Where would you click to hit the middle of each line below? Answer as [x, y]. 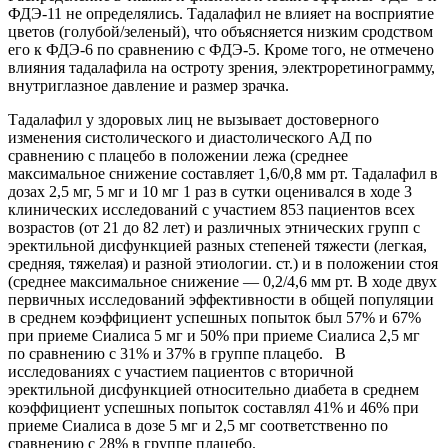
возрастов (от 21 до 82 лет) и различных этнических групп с [214, 228]
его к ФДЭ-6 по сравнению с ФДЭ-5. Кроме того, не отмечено [221, 50]
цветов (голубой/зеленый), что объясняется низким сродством [220, 32]
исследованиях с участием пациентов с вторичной [181, 372]
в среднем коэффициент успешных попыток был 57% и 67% [214, 318]
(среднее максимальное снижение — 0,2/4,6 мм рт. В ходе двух [222, 282]
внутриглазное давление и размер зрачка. [148, 86]
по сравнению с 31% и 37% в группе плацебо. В [177, 354]
